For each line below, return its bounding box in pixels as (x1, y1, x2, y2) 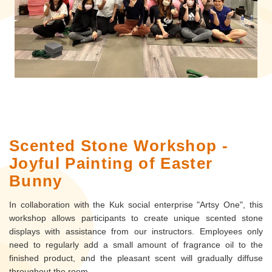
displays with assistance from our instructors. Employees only (9, 226, 263, 237)
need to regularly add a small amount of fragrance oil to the (9, 240, 263, 250)
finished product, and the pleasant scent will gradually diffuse (9, 253, 263, 263)
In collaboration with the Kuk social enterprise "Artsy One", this (9, 200, 263, 210)
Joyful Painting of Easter (9, 154, 213, 173)
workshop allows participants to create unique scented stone (9, 213, 263, 223)
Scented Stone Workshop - (9, 137, 229, 155)
